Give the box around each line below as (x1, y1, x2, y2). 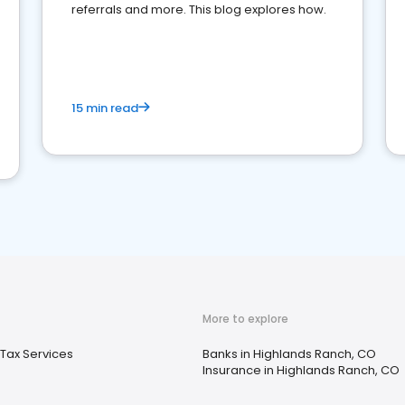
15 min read (71, 99, 138, 117)
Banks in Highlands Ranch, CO (202, 345, 376, 363)
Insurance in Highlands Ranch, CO (202, 362, 400, 379)
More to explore (202, 311, 288, 326)
